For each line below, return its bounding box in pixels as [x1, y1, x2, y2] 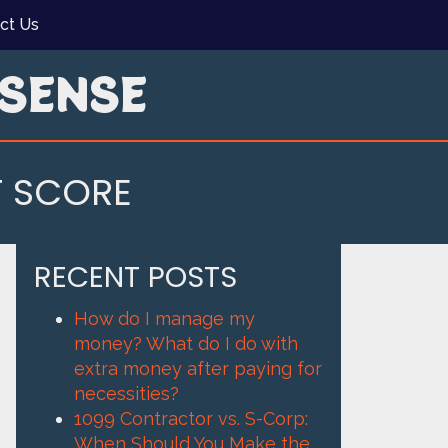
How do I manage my [74, 308, 255, 330]
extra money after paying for [74, 358, 322, 380]
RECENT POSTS [34, 257, 237, 298]
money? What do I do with [74, 333, 298, 355]
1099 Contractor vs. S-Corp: [74, 408, 308, 430]
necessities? [74, 383, 179, 405]
